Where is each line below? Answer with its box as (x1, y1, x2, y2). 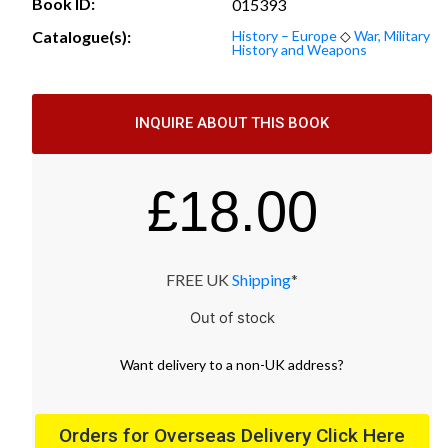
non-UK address (236, 355, 338, 373)
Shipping (232, 269, 291, 289)
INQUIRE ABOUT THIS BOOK (135, 114, 329, 133)
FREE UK (166, 269, 232, 289)
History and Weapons (232, 40, 367, 58)
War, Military (354, 26, 430, 44)
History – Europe (232, 26, 337, 44)
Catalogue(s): (32, 26, 131, 46)
